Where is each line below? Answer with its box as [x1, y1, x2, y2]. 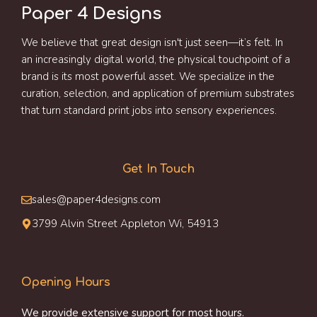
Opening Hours [21, 276, 110, 289]
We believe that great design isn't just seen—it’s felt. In [21, 35, 283, 50]
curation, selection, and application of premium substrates [21, 86, 294, 101]
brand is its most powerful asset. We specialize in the [21, 69, 275, 84]
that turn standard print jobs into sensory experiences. [21, 103, 279, 118]
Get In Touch [122, 163, 195, 176]
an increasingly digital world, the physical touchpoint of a [21, 52, 290, 67]
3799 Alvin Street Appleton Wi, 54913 [32, 217, 219, 231]
